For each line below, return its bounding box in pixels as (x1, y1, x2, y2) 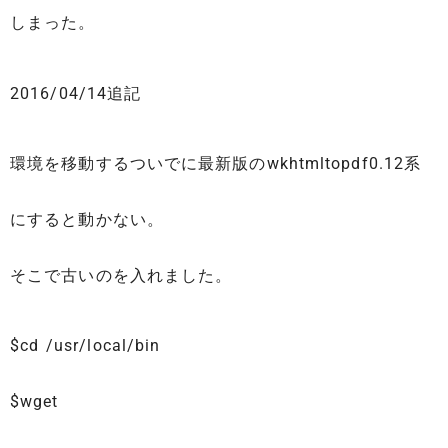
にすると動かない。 (10, 210, 164, 230)
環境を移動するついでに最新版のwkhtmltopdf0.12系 (10, 154, 422, 174)
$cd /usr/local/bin (10, 336, 161, 356)
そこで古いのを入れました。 (10, 266, 233, 286)
